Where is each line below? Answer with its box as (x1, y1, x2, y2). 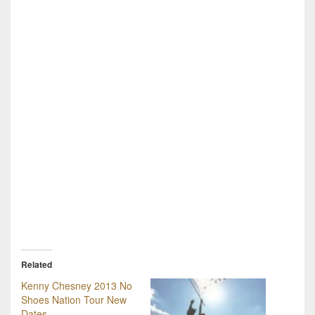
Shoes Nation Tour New (21, 292, 127, 307)
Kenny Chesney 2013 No (21, 278, 132, 292)
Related (21, 257, 52, 271)
